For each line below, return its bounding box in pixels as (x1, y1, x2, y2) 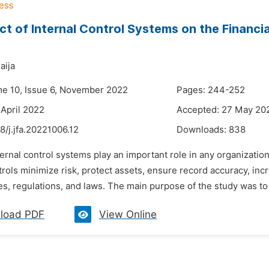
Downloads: (177, 124, 229, 135)
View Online (99, 208, 157, 220)
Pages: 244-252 (177, 85, 245, 95)
